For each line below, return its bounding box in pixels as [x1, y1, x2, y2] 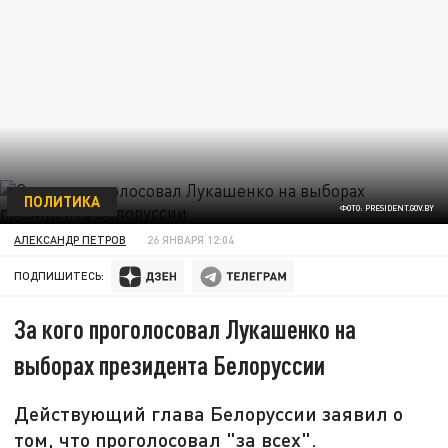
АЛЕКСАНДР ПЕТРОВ [14, 232, 127, 246]
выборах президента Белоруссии [14, 349, 326, 381]
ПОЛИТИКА [23, 191, 100, 210]
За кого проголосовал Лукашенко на [14, 313, 357, 345]
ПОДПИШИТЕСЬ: [14, 269, 105, 283]
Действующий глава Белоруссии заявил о [14, 401, 404, 426]
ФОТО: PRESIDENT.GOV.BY [339, 203, 434, 214]
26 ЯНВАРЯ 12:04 [147, 232, 235, 246]
